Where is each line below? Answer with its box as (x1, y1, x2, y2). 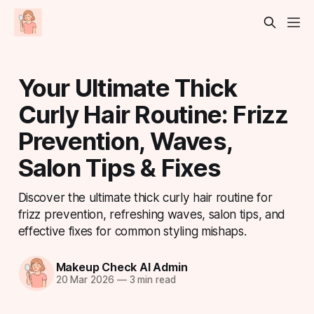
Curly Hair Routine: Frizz (18, 99, 289, 129)
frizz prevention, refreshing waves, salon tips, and (18, 206, 285, 221)
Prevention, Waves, (18, 125, 233, 156)
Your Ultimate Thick (18, 72, 238, 102)
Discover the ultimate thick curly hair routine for (18, 189, 273, 205)
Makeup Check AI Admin (55, 260, 188, 275)
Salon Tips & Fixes (18, 152, 221, 182)
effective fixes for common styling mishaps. (18, 223, 247, 238)
